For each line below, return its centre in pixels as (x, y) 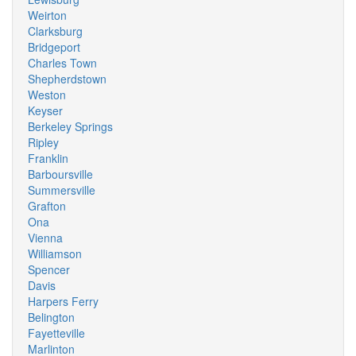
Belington (51, 317)
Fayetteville (56, 333)
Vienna (45, 238)
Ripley (43, 142)
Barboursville (60, 174)
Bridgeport (54, 47)
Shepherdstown (67, 79)
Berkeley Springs (70, 126)
